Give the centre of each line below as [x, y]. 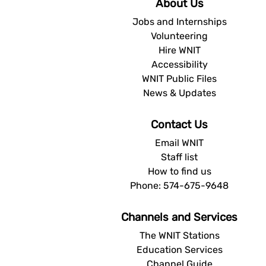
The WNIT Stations [179, 235]
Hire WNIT [179, 50]
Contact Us [179, 124]
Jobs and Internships [179, 21]
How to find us [179, 171]
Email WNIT [179, 142]
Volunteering [179, 36]
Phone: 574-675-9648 [179, 185]
